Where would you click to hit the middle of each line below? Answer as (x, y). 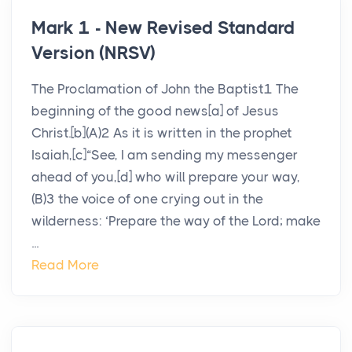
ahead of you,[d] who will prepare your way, (166, 177)
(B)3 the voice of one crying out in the (147, 199)
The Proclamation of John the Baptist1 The (165, 89)
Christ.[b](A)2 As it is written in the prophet (162, 133)
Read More (65, 265)
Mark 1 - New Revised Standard (163, 28)
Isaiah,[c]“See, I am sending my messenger (165, 155)
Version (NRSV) (94, 53)
